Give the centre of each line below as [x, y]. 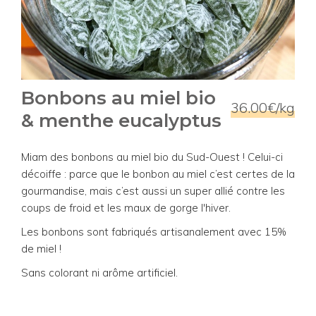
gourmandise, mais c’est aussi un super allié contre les [153, 190]
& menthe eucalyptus [121, 120]
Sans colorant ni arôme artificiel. [99, 272]
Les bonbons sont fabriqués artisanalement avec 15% [154, 231]
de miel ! [43, 248]
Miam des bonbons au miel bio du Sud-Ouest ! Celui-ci [152, 157]
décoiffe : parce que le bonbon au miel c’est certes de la [158, 174]
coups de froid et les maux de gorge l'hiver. [126, 207]
